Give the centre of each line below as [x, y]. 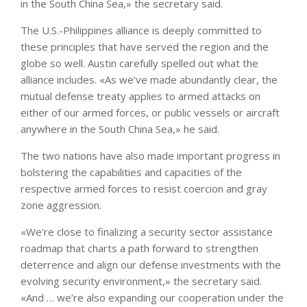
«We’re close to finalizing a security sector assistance [147, 231]
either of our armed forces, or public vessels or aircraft [150, 112]
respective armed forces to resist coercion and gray [144, 188]
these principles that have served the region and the [145, 46]
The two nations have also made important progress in [150, 155]
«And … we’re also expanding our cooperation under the [152, 297]
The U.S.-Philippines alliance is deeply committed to [141, 30]
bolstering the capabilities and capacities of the [131, 172]
